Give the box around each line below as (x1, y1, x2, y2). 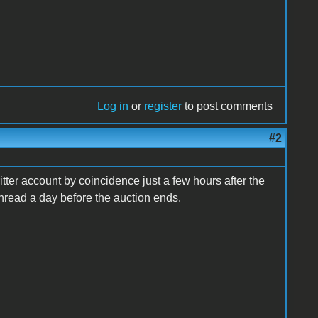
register (144, 99, 182, 112)
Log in (97, 99, 129, 112)
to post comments (182, 99, 273, 112)
